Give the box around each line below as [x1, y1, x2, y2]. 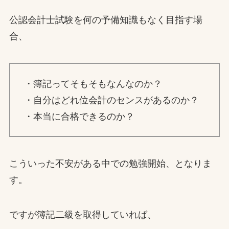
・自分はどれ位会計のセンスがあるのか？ [24, 95, 199, 105]
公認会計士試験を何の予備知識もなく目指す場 [9, 15, 202, 26]
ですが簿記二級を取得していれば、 [9, 209, 156, 220]
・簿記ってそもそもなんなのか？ [24, 78, 162, 89]
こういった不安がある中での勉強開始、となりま [9, 158, 212, 169]
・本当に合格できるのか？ [24, 111, 134, 122]
